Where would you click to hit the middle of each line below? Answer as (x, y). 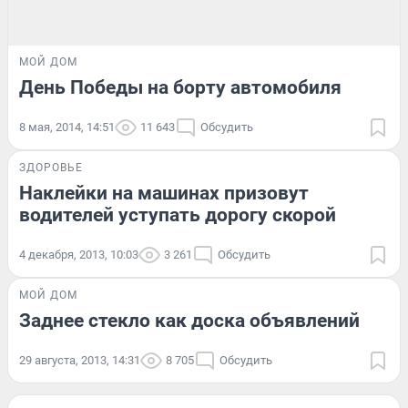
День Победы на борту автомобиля (180, 87)
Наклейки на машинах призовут (164, 193)
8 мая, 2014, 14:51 (67, 127)
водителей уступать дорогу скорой (178, 214)
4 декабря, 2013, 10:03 (79, 254)
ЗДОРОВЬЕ (51, 167)
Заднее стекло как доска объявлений (189, 320)
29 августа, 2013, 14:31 (80, 360)
